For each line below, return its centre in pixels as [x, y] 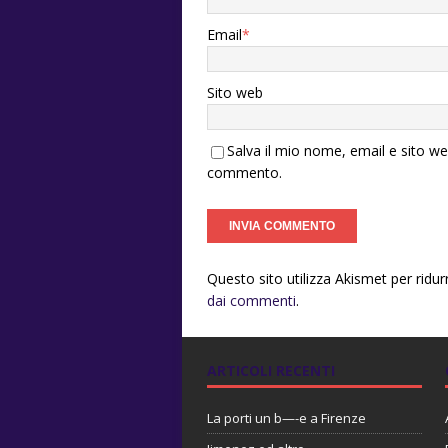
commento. [244, 173]
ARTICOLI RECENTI [271, 371]
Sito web [235, 93]
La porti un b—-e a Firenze [286, 418]
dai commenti [251, 301]
